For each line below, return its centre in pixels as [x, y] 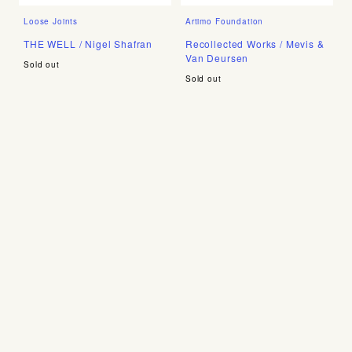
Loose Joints [51, 21]
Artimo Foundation [224, 21]
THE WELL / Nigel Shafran [88, 43]
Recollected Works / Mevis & [255, 43]
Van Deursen [217, 57]
